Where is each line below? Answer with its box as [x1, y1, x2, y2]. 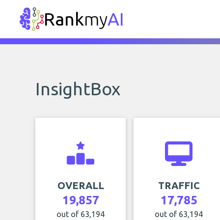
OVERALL [57, 180, 104, 191]
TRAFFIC [158, 180, 200, 191]
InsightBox [35, 79, 120, 99]
